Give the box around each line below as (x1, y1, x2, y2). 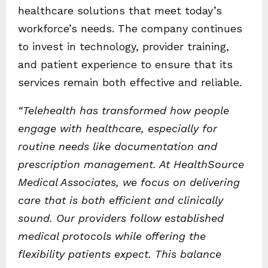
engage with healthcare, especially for (18, 122, 217, 135)
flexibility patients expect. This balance (18, 248, 221, 261)
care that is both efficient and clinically (18, 194, 223, 207)
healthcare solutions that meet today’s (18, 4, 222, 17)
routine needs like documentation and (18, 140, 217, 153)
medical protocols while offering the (18, 230, 206, 243)
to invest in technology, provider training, (18, 40, 229, 53)
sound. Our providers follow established (18, 212, 224, 225)
